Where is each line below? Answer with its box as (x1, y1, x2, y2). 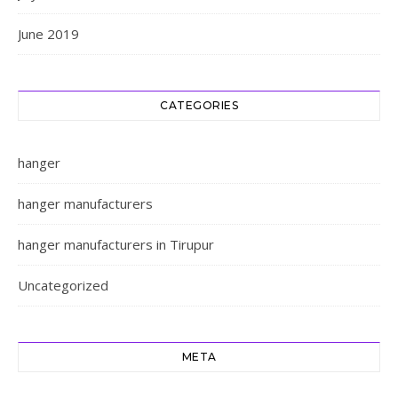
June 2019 (18, 25, 79, 44)
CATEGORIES (160, 99, 238, 113)
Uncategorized (18, 276, 108, 295)
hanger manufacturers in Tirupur (18, 235, 214, 254)
